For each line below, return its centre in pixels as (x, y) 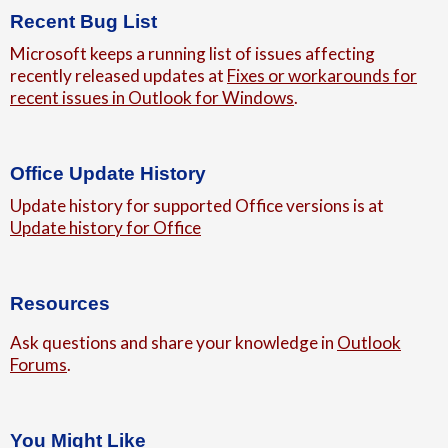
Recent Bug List (83, 21)
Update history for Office (105, 227)
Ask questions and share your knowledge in (173, 343)
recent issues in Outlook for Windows (152, 97)
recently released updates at (118, 75)
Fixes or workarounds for (322, 75)
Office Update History (108, 173)
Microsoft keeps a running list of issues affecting (192, 53)
